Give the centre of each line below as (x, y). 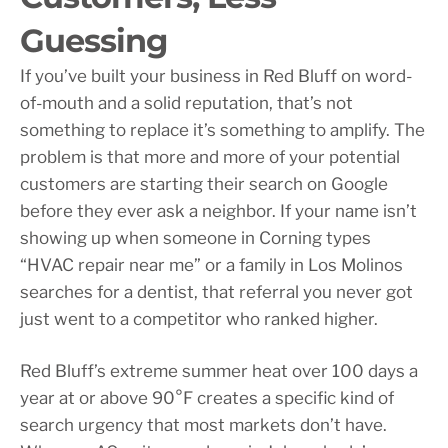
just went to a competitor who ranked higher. (199, 318)
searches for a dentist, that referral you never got (216, 291)
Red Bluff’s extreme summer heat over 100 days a (219, 370)
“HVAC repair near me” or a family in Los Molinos (211, 264)
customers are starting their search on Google (204, 183)
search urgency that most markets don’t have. (203, 424)
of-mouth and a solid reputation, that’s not (186, 102)
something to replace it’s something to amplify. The (222, 129)
